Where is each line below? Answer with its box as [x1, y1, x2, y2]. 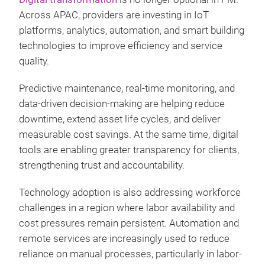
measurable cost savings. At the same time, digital [19, 129, 238, 140]
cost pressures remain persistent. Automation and [19, 218, 239, 229]
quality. [19, 56, 49, 67]
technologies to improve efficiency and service [19, 40, 222, 51]
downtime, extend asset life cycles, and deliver [19, 114, 221, 125]
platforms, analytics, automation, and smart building [19, 25, 244, 36]
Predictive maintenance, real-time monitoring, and [19, 83, 235, 94]
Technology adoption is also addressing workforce [19, 187, 241, 198]
